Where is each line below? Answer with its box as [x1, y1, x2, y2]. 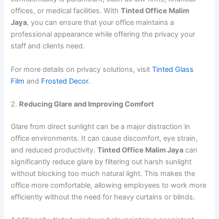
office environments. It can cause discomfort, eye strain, [11, 133, 198, 143]
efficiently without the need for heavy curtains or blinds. [11, 192, 196, 201]
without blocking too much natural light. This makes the [11, 169, 196, 178]
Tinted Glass [152, 65, 194, 74]
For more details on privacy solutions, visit [11, 65, 153, 74]
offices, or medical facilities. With [11, 6, 121, 16]
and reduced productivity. [11, 145, 98, 154]
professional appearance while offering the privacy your [11, 30, 196, 39]
